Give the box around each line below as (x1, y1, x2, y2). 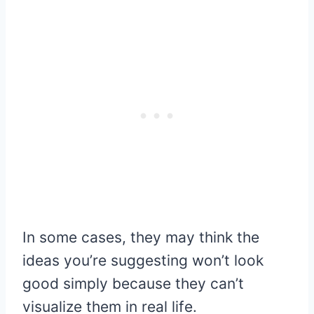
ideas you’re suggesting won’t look (22, 252, 264, 270)
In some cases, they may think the (22, 228, 259, 247)
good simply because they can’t (22, 275, 244, 293)
